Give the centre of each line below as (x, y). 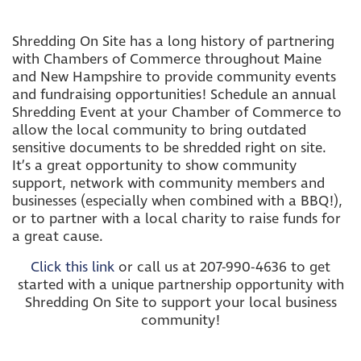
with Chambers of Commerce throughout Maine (167, 59)
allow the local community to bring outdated (159, 130)
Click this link (73, 267)
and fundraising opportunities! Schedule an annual (174, 95)
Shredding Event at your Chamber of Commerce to (177, 112)
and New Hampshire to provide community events (174, 77)
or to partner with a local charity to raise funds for (176, 219)
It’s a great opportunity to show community (154, 166)
